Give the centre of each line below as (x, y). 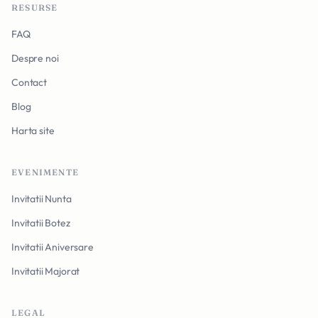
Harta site (33, 131)
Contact (29, 82)
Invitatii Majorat (46, 271)
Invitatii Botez (41, 223)
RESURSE (35, 7)
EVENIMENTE (45, 172)
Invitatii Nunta (42, 199)
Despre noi (35, 58)
